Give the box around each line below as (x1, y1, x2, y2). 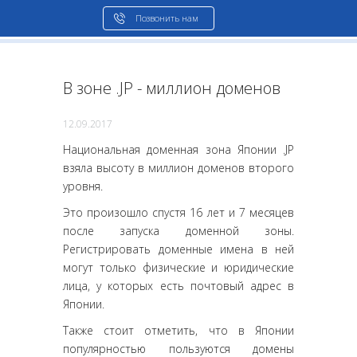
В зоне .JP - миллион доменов (63, 77, 280, 99)
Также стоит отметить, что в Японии (63, 323, 294, 338)
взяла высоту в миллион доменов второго (63, 160, 294, 175)
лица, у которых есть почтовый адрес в (63, 278, 294, 293)
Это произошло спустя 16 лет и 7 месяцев (63, 205, 294, 220)
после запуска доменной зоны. (63, 223, 294, 238)
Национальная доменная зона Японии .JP (63, 142, 294, 157)
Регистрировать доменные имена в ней (63, 241, 294, 257)
